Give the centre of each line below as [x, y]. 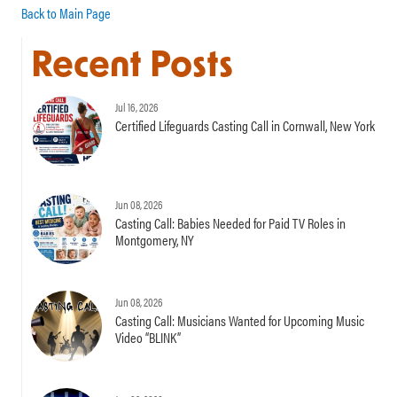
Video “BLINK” [148, 338]
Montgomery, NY [155, 240]
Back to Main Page [66, 13]
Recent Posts [132, 68]
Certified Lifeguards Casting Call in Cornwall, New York [245, 126]
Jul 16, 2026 [137, 108]
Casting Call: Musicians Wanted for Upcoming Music [240, 321]
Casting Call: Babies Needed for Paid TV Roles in [230, 223]
